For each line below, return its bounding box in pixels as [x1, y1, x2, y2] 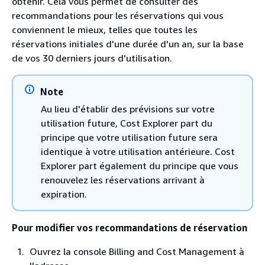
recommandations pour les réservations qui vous [12, 9, 224, 21]
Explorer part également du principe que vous [41, 160, 238, 172]
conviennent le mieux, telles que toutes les [12, 24, 198, 35]
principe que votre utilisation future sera [41, 131, 218, 143]
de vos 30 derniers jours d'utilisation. [12, 52, 172, 64]
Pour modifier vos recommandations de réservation [12, 222, 247, 234]
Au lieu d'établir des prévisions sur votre [41, 103, 215, 115]
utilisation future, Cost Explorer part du [41, 117, 212, 129]
